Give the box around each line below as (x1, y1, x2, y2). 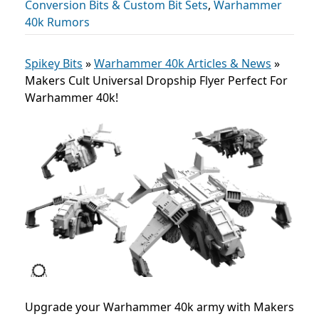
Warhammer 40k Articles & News (94, 56, 271, 71)
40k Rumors (25, 14, 90, 30)
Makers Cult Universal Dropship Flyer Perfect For (25, 73, 288, 88)
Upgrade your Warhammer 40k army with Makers (25, 298, 294, 315)
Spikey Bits (25, 56, 83, 71)
